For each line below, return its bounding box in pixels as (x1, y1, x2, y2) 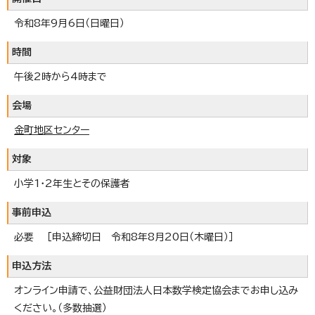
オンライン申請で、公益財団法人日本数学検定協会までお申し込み (14, 285, 298, 295)
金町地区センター (14, 124, 89, 135)
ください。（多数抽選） (14, 302, 107, 313)
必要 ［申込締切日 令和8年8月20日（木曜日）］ (14, 231, 233, 242)
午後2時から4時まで (14, 71, 107, 82)
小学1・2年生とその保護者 (14, 178, 130, 188)
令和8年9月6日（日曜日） (14, 18, 124, 28)
